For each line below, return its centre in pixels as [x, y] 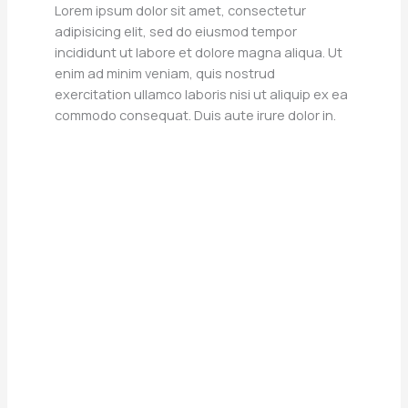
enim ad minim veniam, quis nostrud [165, 73]
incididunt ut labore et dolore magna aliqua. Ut [199, 52]
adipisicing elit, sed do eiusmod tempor [176, 31]
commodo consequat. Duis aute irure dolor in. [195, 115]
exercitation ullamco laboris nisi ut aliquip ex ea [201, 94]
